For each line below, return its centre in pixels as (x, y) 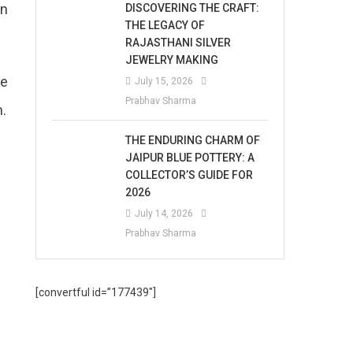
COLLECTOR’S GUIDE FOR (190, 175)
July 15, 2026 (164, 81)
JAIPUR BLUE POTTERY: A (190, 158)
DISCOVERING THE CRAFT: (193, 8)
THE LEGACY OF (165, 25)
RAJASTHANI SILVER (178, 43)
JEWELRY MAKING (172, 60)
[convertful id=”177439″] (96, 292)
